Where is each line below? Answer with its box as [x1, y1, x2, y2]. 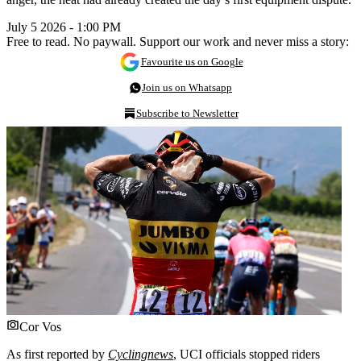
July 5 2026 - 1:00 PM [6, 19, 121, 34]
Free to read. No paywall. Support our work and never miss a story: [6, 34, 349, 48]
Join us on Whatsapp [142, 81, 232, 93]
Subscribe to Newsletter [135, 106, 239, 119]
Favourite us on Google [140, 55, 243, 68]
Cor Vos [19, 319, 61, 334]
